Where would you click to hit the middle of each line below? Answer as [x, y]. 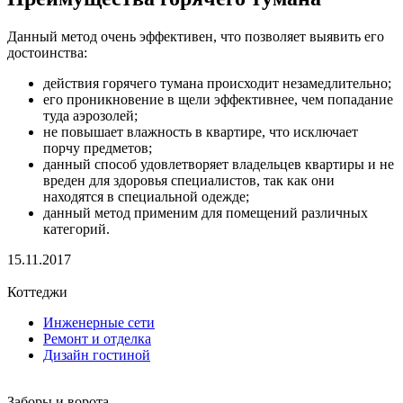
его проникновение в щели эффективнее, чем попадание [218, 99]
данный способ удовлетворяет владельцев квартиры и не [219, 164]
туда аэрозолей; [90, 115]
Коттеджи [37, 291]
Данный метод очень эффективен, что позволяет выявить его [196, 36]
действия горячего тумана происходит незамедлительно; [217, 83]
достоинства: [47, 52]
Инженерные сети [99, 322]
